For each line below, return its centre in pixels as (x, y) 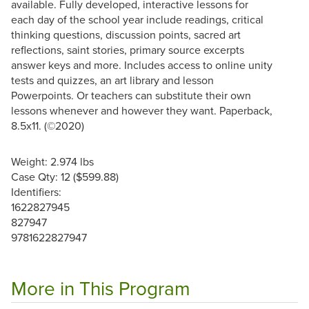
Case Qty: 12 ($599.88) (65, 176)
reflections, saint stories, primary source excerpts (128, 49)
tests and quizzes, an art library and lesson (112, 80)
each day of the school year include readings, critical (137, 19)
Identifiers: (36, 191)
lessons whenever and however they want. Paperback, (142, 110)
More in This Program (101, 288)
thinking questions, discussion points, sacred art (126, 34)
